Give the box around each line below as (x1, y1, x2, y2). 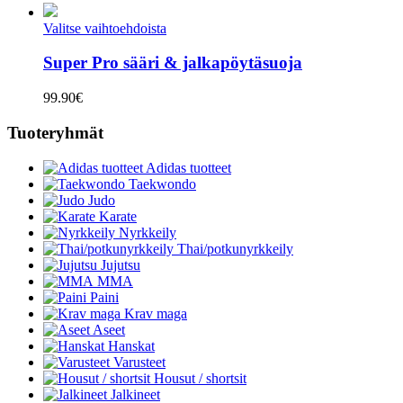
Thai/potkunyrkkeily (177, 240, 293, 256)
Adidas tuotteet (146, 159, 231, 175)
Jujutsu (101, 256, 140, 273)
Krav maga (124, 305, 187, 321)
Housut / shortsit (154, 370, 246, 386)
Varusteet (113, 354, 166, 370)
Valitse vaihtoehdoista (43, 20, 166, 36)
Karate (99, 208, 137, 224)
